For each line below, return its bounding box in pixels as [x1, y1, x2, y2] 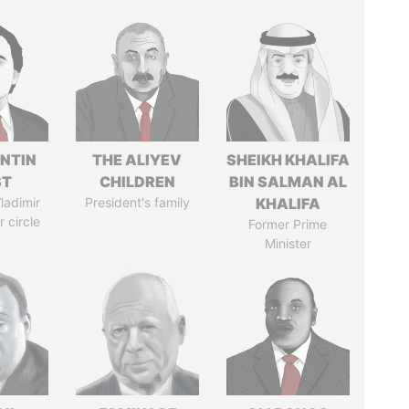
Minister [264, 236, 311, 251]
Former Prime [248, 216, 328, 232]
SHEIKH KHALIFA [225, 151, 350, 169]
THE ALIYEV [92, 151, 183, 169]
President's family [84, 194, 190, 210]
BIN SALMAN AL [228, 173, 347, 191]
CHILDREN [99, 173, 175, 191]
